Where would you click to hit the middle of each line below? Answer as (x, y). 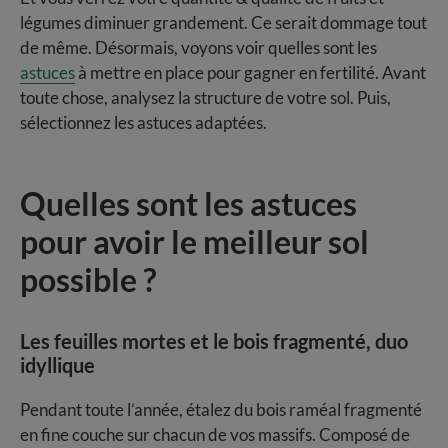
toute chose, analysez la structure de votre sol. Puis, (205, 97)
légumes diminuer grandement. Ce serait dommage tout (223, 22)
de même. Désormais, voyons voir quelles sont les (198, 47)
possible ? (88, 279)
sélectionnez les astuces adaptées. (143, 122)
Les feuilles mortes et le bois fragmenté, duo (214, 340)
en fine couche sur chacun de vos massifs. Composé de (215, 434)
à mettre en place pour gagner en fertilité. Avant (250, 72)
